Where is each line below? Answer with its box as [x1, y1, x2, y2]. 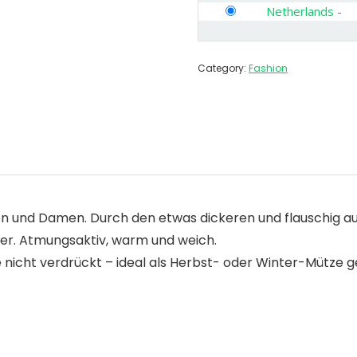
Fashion [249, 61, 288, 75]
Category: [198, 61, 249, 75]
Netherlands [266, 3, 334, 19]
